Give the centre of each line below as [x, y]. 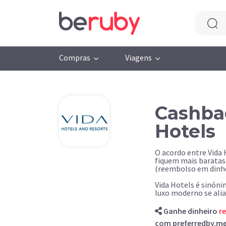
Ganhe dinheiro [191, 211]
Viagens [139, 57]
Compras [75, 57]
